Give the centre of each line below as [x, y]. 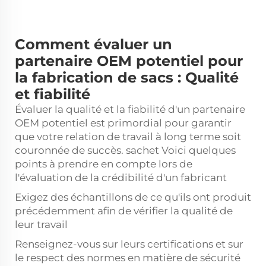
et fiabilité [53, 94]
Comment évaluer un [94, 44]
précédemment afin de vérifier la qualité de [124, 210]
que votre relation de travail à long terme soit [128, 136]
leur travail [41, 224]
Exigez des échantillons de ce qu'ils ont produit [133, 197]
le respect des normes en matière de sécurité [128, 257]
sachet [144, 150]
